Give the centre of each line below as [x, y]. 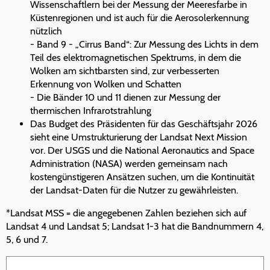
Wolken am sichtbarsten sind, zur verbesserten [125, 71]
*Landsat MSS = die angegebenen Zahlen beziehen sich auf [126, 213]
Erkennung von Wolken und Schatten [106, 84]
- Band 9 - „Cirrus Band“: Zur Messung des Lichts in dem [144, 45]
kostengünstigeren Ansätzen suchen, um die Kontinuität [142, 177]
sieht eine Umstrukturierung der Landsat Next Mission [139, 137]
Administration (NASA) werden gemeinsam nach [129, 164]
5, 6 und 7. [27, 240]
